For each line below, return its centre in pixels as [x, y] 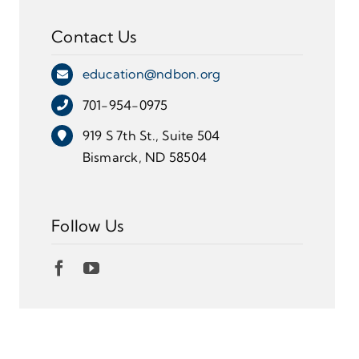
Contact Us [95, 37]
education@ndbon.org [151, 74]
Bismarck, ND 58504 [145, 157]
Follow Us [88, 226]
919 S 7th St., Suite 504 [151, 135]
